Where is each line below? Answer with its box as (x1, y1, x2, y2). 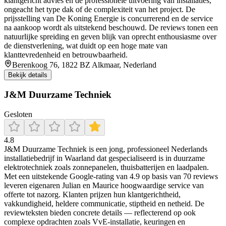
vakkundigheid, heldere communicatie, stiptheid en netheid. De (4, 199, 204, 208)
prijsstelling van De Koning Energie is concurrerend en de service (4, 14, 213, 23)
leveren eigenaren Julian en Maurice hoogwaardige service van (4, 181, 204, 190)
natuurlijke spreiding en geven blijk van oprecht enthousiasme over (4, 32, 216, 41)
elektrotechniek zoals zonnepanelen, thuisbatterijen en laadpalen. (4, 163, 209, 172)
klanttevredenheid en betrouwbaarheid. (4, 50, 128, 59)
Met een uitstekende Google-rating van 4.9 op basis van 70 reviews (4, 172, 218, 181)
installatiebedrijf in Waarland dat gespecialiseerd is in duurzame (4, 154, 205, 162)
